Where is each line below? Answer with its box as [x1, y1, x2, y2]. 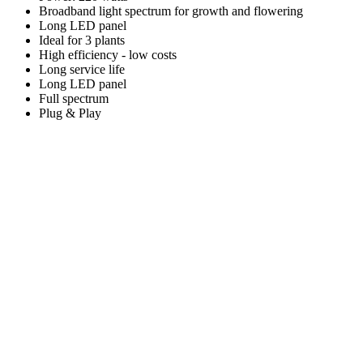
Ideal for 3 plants [39, 33, 125, 48]
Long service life [39, 62, 125, 77]
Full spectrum [39, 92, 109, 106]
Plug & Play [39, 106, 101, 121]
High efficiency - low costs [39, 48, 177, 62]
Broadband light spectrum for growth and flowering [39, 4, 303, 19]
